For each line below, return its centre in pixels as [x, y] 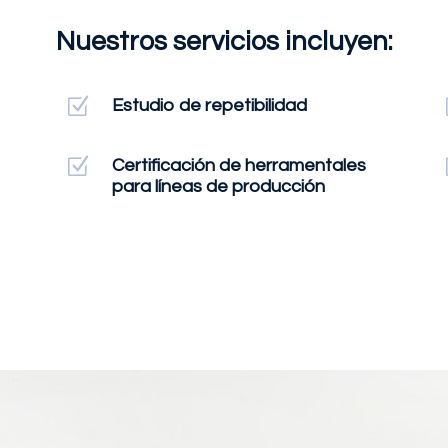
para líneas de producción [218, 187]
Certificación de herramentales [238, 166]
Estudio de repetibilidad [209, 105]
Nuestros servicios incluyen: [224, 42]
